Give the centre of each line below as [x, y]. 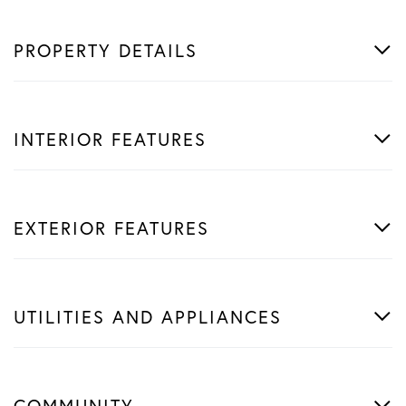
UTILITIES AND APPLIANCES [148, 316]
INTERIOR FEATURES [110, 139]
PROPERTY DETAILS [106, 50]
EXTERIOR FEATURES [111, 227]
